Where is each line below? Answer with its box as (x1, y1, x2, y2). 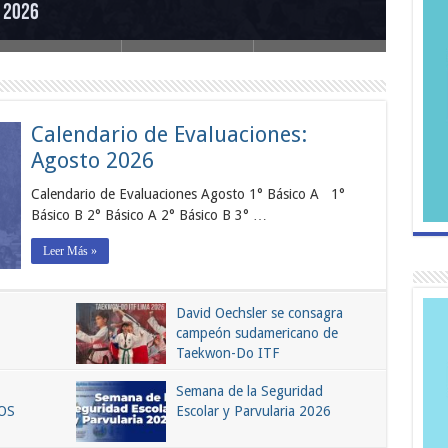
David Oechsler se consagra (175, 304, 343, 321)
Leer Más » (42, 244, 97, 259)
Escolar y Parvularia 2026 (175, 402, 331, 419)
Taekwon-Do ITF (175, 344, 279, 361)
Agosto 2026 (30, 148, 154, 174)
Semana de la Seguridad (175, 382, 323, 399)
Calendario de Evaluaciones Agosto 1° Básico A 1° (30, 186, 345, 203)
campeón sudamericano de (175, 324, 338, 341)
